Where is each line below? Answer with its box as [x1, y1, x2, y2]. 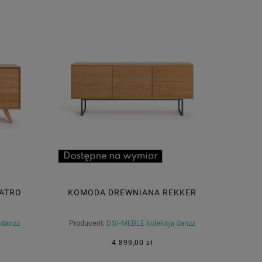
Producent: [69, 219, 105, 228]
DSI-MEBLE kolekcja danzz [106, 219, 195, 228]
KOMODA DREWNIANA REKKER [68, 188, 196, 198]
